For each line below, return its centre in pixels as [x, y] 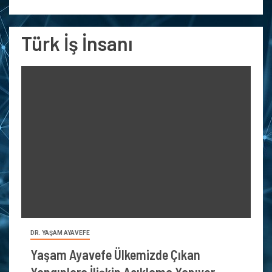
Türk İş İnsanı [77, 43]
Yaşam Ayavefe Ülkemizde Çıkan [115, 254]
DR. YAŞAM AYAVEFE [60, 233]
